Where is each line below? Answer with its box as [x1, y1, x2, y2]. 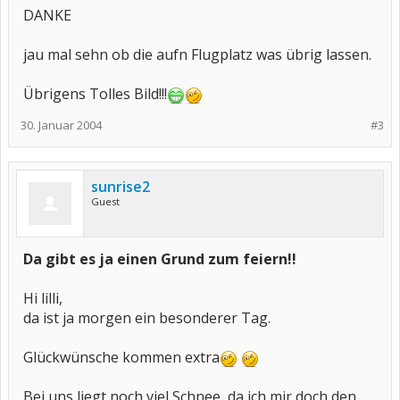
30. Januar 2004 [21, 117, 102, 133]
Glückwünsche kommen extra [23, 347, 220, 367]
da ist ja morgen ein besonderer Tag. [23, 308, 271, 328]
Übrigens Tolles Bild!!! [23, 84, 167, 104]
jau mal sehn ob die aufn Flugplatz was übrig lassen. [23, 45, 371, 64]
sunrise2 [91, 177, 150, 196]
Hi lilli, [23, 288, 62, 308]
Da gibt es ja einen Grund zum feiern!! [23, 249, 296, 269]
